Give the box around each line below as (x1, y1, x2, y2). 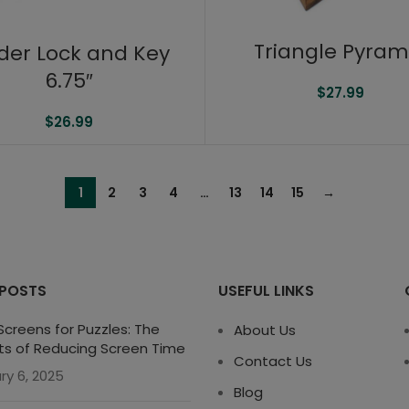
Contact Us (234, 351, 312, 372)
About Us (234, 320, 296, 341)
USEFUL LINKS (218, 280, 314, 302)
